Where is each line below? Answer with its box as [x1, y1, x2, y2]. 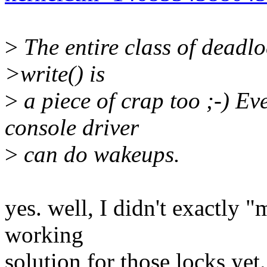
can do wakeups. [18, 141, 180, 167]
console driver [5, 114, 139, 141]
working [5, 222, 83, 248]
